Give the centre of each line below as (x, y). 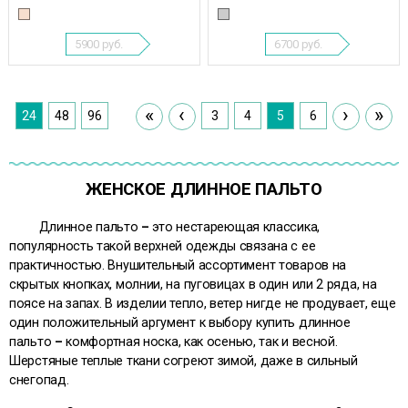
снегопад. (39, 380)
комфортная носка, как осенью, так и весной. (202, 342)
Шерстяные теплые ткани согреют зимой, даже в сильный (184, 361)
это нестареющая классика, (236, 227)
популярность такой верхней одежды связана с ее (163, 246)
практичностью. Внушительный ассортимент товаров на (178, 265)
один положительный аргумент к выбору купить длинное (180, 323)
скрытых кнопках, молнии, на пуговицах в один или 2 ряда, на (193, 285)
